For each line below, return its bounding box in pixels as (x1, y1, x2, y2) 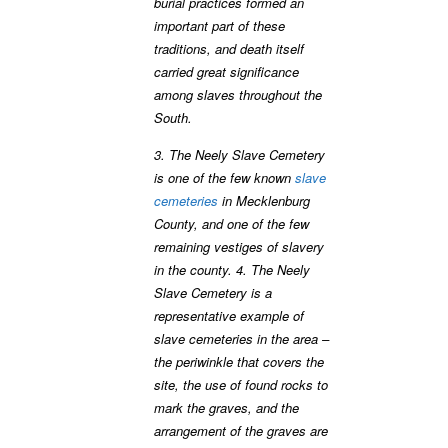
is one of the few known (154, 168, 295, 188)
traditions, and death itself (154, 39, 304, 59)
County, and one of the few (154, 214, 309, 234)
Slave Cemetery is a (154, 283, 272, 303)
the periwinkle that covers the (154, 352, 324, 372)
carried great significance (154, 62, 299, 82)
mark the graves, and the (154, 398, 299, 418)
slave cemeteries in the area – (154, 329, 329, 349)
